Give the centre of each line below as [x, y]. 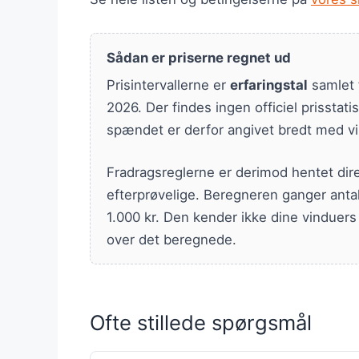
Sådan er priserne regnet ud [199, 58]
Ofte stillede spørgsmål [201, 322]
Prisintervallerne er [168, 85]
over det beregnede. [171, 240]
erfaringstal [269, 85]
